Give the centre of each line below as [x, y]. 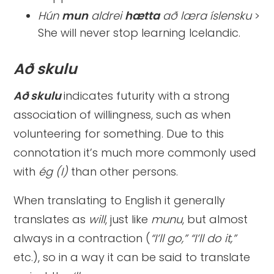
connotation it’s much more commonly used [135, 153]
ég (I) [55, 172]
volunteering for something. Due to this [119, 134]
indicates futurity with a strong [147, 96]
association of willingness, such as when [122, 115]
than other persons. [125, 172]
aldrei [107, 16]
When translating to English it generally [120, 201]
